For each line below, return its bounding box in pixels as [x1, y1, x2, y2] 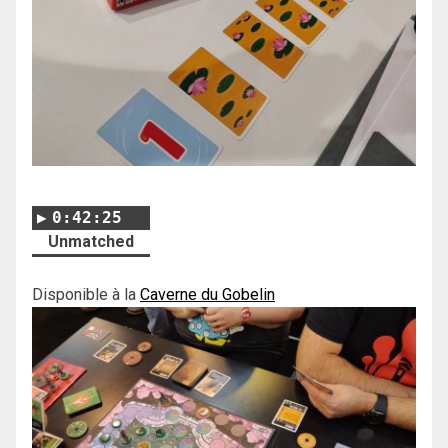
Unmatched [48, 231, 134, 251]
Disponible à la [32, 284, 140, 304]
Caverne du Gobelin [140, 284, 275, 304]
